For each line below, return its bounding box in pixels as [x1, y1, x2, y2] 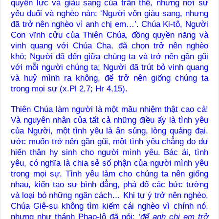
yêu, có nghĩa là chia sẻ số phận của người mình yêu [11, 158, 208, 168]
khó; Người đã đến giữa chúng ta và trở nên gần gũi [11, 51, 208, 61]
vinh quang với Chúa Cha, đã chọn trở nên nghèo [11, 41, 208, 50]
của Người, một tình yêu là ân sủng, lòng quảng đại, [11, 126, 208, 135]
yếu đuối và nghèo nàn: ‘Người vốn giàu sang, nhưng [11, 8, 208, 18]
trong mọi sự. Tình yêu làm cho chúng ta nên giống [11, 169, 208, 178]
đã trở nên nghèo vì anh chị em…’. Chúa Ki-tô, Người [11, 19, 208, 29]
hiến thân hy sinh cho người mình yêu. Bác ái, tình [11, 147, 208, 157]
